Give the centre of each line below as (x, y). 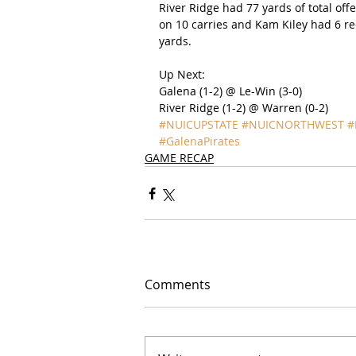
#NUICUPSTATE (199, 124)
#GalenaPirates (199, 141)
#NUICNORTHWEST (293, 124)
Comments (178, 284)
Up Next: (182, 74)
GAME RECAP (179, 158)
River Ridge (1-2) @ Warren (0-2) (244, 108)
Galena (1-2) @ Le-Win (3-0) (230, 91)
